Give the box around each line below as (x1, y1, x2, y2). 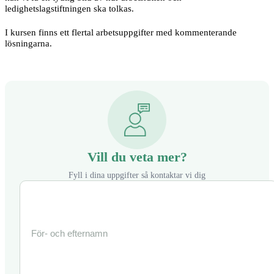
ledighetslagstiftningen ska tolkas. (5, 2, 134, 13)
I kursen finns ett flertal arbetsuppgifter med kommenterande (5, 27, 237, 38)
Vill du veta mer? (87, 149, 187, 165)
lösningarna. (5, 38, 52, 49)
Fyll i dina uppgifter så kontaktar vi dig (68, 171, 206, 180)
